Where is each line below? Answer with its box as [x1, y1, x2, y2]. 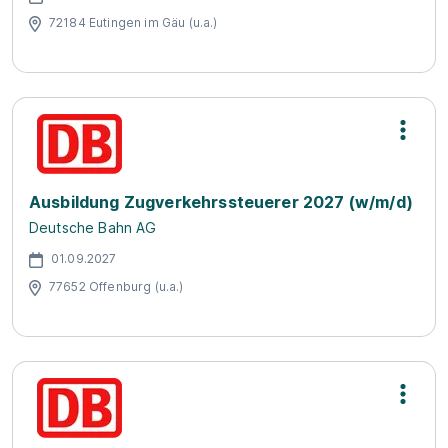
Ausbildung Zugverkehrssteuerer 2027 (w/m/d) [29, 192, 413, 212]
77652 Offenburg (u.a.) [49, 278, 184, 294]
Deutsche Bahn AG [29, 219, 157, 236]
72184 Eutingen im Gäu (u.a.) [49, 14, 218, 30]
